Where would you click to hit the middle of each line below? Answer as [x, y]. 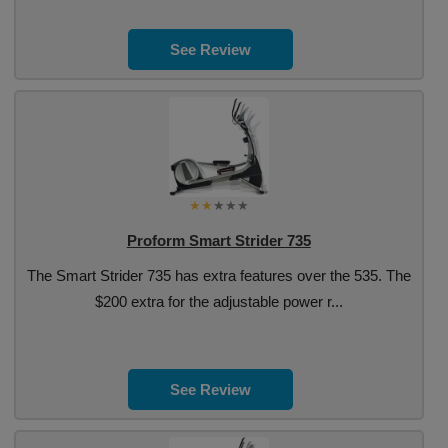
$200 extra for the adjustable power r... [218, 301]
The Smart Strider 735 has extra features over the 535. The [218, 275]
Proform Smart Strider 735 [218, 240]
